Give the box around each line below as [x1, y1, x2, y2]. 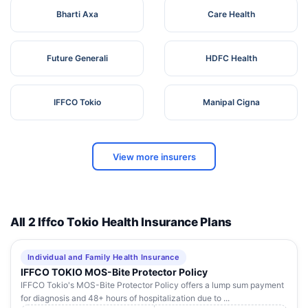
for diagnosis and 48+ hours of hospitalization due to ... [21, 293, 230, 304]
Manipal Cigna [202, 97, 260, 108]
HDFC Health [205, 53, 257, 64]
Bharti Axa [56, 9, 98, 20]
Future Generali [46, 53, 108, 64]
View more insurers [112, 151, 196, 162]
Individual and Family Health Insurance [27, 252, 180, 263]
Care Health [207, 9, 255, 20]
